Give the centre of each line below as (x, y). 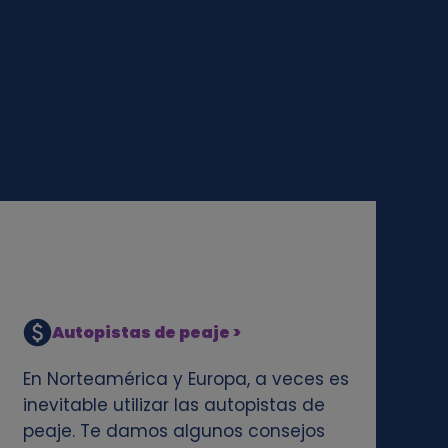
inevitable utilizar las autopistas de (173, 404)
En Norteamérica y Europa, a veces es (185, 378)
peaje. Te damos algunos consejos (173, 430)
